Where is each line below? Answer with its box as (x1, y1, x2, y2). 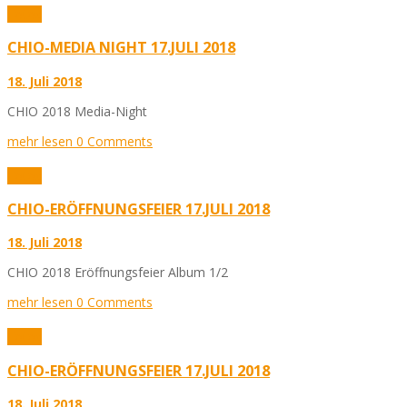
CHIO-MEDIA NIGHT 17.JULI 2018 (7, 37, 235, 58)
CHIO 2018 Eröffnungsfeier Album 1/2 (7, 263, 228, 282)
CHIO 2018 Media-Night (7, 102, 147, 120)
